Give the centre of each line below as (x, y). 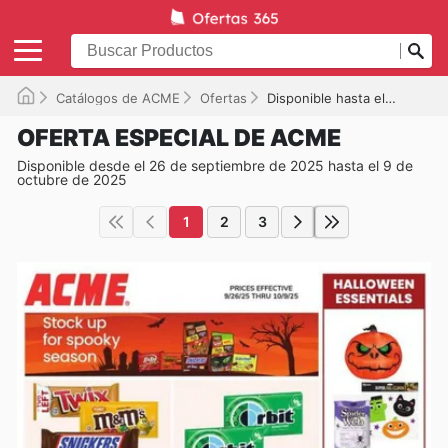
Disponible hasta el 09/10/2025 (326, 97)
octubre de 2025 (72, 179)
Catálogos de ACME (118, 97)
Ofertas (223, 97)
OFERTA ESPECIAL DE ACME (179, 137)
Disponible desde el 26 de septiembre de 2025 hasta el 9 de (215, 165)
